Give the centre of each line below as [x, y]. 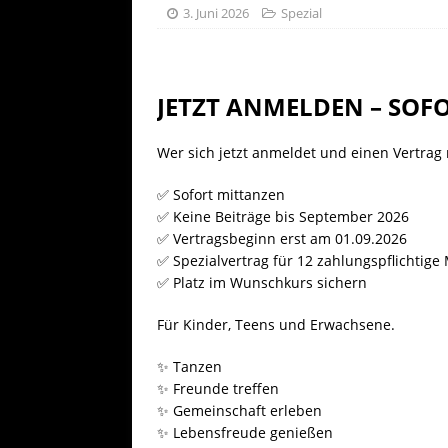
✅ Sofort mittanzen [221, 194]
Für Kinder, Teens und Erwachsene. [276, 324]
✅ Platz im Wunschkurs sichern [262, 282]
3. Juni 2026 [216, 12]
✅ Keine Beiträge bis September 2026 [283, 216]
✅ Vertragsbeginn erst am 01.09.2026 [282, 238]
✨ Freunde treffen [218, 388]
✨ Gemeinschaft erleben [239, 410]
